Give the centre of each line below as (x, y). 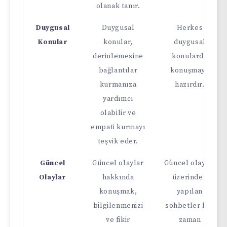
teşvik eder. (118, 141)
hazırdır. (190, 84)
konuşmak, (118, 191)
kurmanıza (118, 84)
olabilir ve (118, 113)
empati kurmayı (118, 127)
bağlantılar (118, 70)
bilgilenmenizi (118, 205)
